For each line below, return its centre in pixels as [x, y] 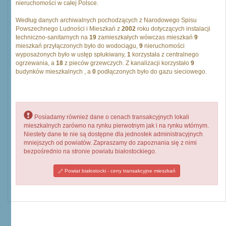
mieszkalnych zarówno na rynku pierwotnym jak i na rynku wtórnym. [116, 126]
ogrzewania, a [36, 63]
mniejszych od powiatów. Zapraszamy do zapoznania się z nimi [110, 143]
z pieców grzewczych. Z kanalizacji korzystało [127, 63]
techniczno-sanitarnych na [52, 37]
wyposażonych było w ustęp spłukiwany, [71, 54]
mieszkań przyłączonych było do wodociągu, [77, 46]
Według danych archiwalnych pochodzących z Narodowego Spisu [106, 20]
